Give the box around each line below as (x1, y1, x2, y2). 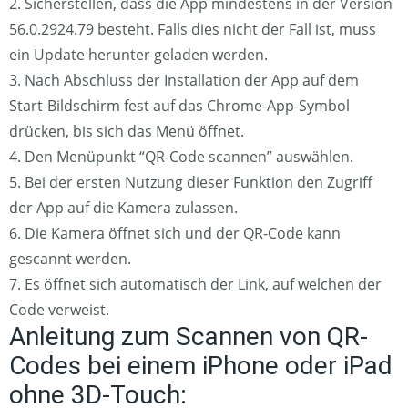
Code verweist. (9, 299, 109, 320)
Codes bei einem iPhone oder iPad (9, 350, 393, 381)
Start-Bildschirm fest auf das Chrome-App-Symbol (9, 95, 350, 116)
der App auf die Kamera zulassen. (9, 197, 238, 218)
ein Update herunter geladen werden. (9, 44, 268, 65)
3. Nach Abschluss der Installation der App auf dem (9, 69, 359, 90)
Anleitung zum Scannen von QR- (9, 321, 368, 352)
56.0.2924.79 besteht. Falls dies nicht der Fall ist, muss (9, 18, 376, 39)
